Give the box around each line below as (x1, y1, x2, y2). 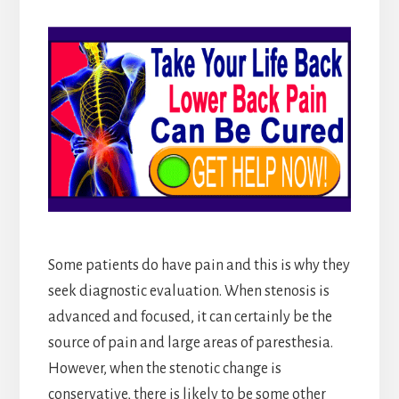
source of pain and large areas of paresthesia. (47, 334, 333, 351)
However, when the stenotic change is (47, 360, 281, 377)
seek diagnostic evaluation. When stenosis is (47, 282, 330, 299)
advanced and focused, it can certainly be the (47, 308, 332, 325)
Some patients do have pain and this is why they (47, 256, 350, 273)
